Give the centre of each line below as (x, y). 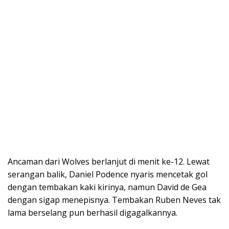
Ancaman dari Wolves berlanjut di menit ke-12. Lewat (109, 161)
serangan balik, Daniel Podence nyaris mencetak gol (108, 174)
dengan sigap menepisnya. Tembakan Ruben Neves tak (114, 200)
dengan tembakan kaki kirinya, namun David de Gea (107, 187)
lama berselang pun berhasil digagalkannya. (93, 212)
